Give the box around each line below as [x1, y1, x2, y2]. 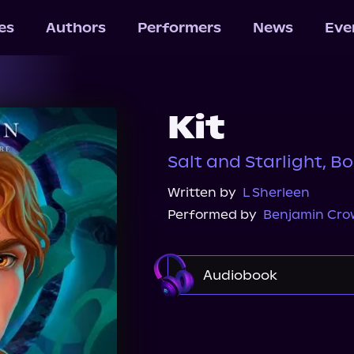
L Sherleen [243, 185, 310, 200]
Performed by [168, 207, 257, 222]
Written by [168, 185, 236, 200]
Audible [198, 311, 247, 326]
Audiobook [203, 267, 277, 283]
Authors [45, 20, 106, 36]
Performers [137, 20, 221, 36]
